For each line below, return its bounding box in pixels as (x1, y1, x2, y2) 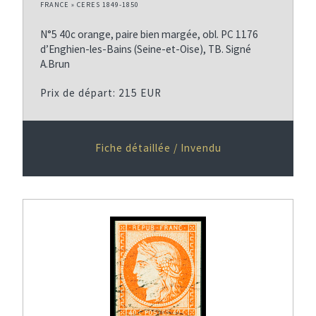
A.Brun (40, 56, 70, 71)
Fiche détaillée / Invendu (95, 140, 221, 154)
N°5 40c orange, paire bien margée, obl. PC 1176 (40, 27, 258, 41)
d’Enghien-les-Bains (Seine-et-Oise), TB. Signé (40, 42, 251, 56)
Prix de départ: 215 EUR (40, 85, 162, 99)
